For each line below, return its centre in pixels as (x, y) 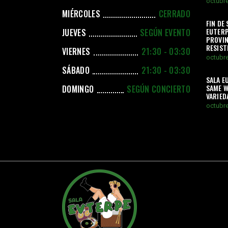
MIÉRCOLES (81, 14)
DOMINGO (78, 89)
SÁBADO (76, 70)
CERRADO (174, 14)
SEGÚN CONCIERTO (159, 89)
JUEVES (74, 33)
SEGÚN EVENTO (165, 33)
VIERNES (76, 52)
